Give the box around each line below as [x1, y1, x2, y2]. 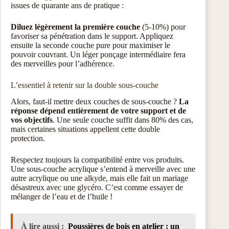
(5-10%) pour [140, 22, 186, 31]
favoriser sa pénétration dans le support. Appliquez [11, 31, 173, 40]
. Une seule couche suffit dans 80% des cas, [53, 116, 193, 125]
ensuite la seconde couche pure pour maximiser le [11, 40, 170, 50]
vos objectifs [11, 116, 53, 125]
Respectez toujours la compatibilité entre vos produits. [11, 155, 184, 165]
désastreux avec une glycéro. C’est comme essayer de [11, 183, 183, 192]
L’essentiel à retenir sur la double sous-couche [11, 80, 158, 89]
